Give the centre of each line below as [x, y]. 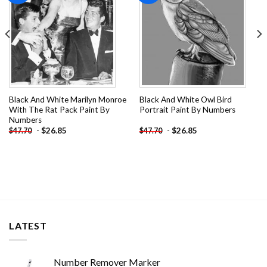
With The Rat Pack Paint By [59, 109]
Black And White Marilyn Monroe [67, 99]
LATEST [28, 225]
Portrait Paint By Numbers [187, 109]
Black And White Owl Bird [185, 99]
